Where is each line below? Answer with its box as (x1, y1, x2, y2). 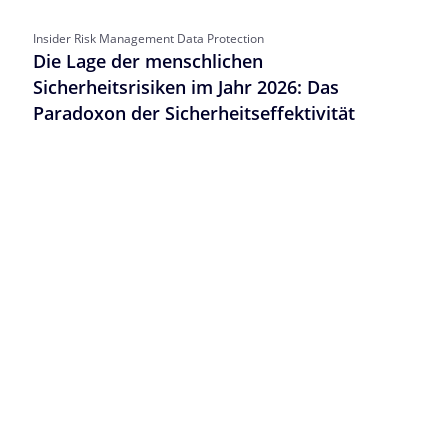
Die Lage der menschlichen (33, 49, 264, 74)
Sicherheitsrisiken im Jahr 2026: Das (33, 75, 340, 100)
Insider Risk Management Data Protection (33, 30, 265, 48)
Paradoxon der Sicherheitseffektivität (33, 101, 356, 126)
